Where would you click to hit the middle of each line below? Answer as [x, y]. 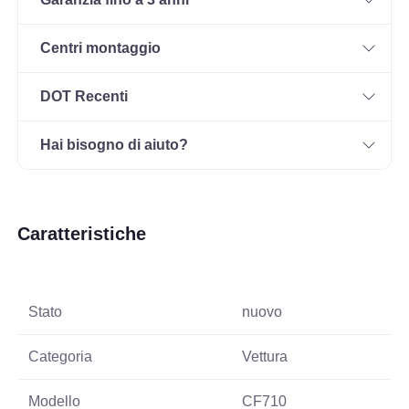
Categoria [61, 357]
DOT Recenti [84, 97]
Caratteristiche [82, 234]
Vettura [265, 357]
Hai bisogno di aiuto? [115, 145]
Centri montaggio [101, 48]
